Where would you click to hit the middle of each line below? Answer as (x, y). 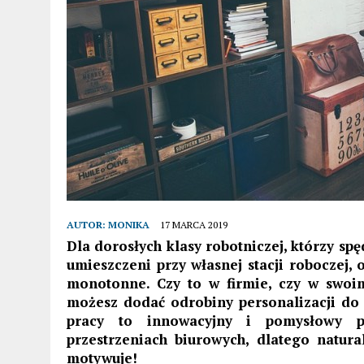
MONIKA (129, 224)
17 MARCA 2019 (194, 224)
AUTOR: (87, 224)
